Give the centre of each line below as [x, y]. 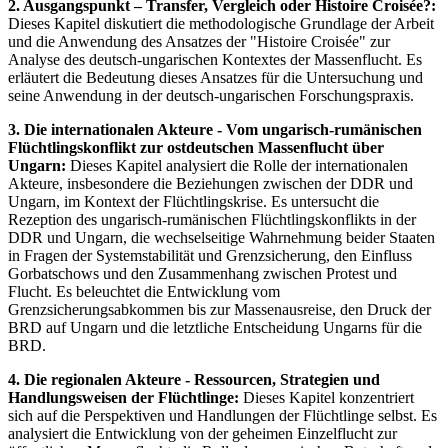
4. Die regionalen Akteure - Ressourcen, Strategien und [194, 380]
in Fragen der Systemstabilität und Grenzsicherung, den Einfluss [210, 256]
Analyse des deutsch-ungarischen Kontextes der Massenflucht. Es [215, 60]
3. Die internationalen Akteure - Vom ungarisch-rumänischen [215, 130]
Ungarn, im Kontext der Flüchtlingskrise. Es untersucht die [193, 202]
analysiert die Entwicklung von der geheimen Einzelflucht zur [202, 434]
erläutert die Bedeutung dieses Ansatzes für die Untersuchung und [215, 78]
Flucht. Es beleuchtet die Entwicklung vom [144, 292]
